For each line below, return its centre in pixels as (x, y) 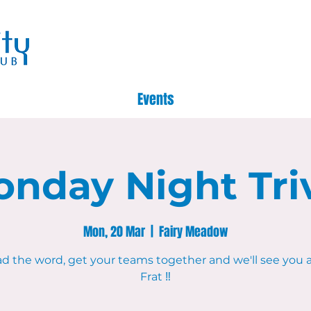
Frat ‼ (155, 277)
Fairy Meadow (193, 232)
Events (155, 99)
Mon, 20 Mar (114, 232)
